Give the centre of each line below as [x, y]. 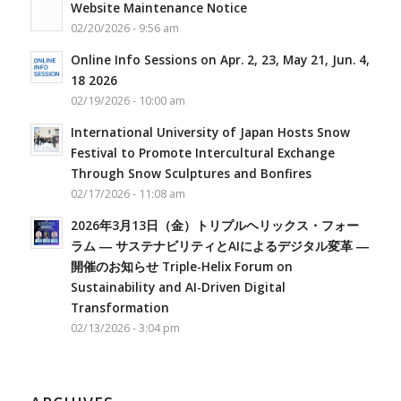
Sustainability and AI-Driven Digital [178, 287]
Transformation [119, 308]
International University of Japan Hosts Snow [210, 132]
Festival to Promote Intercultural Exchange [202, 153]
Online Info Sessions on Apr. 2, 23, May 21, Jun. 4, [220, 60]
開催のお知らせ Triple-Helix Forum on [181, 267]
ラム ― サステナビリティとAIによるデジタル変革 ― [219, 246]
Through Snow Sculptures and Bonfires [191, 174]
